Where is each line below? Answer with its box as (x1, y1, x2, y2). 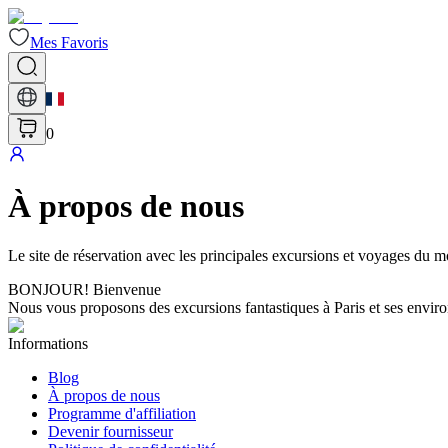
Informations (8, 334, 88, 352)
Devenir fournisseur (48, 422, 173, 440)
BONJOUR (8, 280, 84, 298)
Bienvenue (93, 280, 161, 298)
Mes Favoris (30, 34, 108, 51)
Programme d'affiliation (48, 404, 196, 422)
